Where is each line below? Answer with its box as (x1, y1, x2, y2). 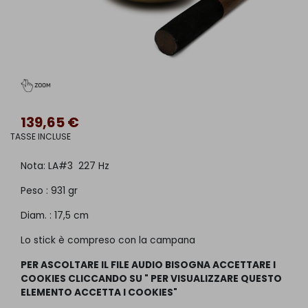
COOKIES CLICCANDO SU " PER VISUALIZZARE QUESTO (21, 272, 282, 286)
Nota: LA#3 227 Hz (21, 159, 109, 173)
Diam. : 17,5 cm (21, 209, 89, 223)
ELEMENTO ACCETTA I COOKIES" (21, 286, 177, 300)
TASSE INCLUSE (10, 131, 71, 143)
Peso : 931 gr (21, 184, 78, 198)
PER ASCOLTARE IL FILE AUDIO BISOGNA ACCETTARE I (21, 258, 276, 272)
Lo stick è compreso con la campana (21, 234, 195, 247)
